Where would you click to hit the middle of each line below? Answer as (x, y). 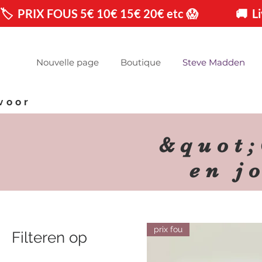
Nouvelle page (68, 62)
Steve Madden (214, 62)
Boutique (141, 62)
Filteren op (49, 237)
